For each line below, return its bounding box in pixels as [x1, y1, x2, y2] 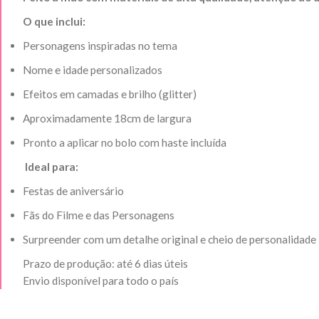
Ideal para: [23, 160, 78, 174]
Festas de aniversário [23, 184, 124, 198]
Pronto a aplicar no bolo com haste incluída [23, 136, 226, 150]
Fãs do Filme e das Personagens [23, 209, 174, 222]
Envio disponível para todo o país [23, 274, 179, 288]
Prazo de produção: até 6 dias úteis [23, 257, 188, 271]
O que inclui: [23, 15, 85, 28]
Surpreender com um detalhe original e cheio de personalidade [23, 233, 316, 246]
